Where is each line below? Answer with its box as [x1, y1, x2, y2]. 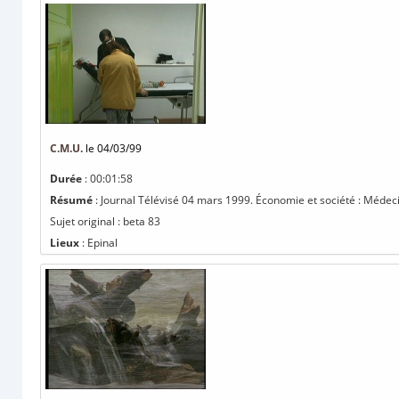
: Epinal [79, 235, 118, 250]
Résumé [50, 192, 93, 208]
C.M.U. [50, 141, 83, 156]
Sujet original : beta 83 [50, 214, 160, 229]
